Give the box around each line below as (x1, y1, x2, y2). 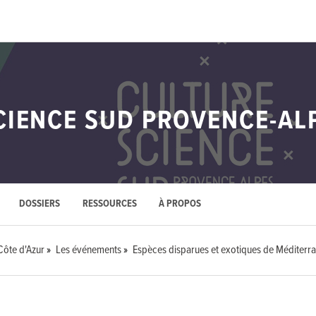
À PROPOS (159, 197, 202, 212)
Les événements (56, 243, 122, 258)
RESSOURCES (82, 197, 137, 212)
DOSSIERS (18, 197, 60, 212)
